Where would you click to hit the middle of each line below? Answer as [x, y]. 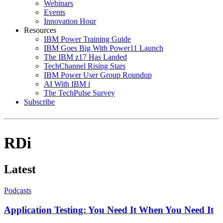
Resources [40, 30]
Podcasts [18, 191]
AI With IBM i [67, 84]
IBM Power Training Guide [87, 39]
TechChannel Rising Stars [85, 66]
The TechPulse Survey [79, 93]
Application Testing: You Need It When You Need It [109, 210]
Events [55, 12]
